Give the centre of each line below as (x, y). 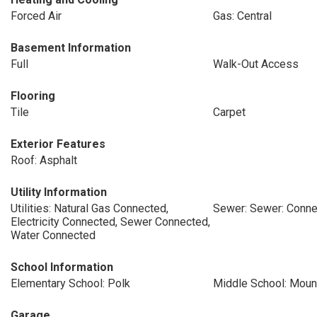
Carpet (229, 112)
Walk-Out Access (255, 64)
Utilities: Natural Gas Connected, (90, 208)
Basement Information (71, 48)
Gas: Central (242, 16)
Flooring (33, 96)
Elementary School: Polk (70, 283)
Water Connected (53, 235)
